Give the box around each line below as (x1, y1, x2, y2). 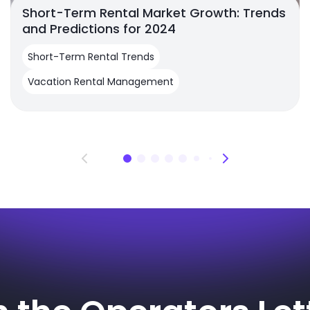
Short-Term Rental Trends (27, 50, 154, 64)
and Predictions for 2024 (21, 20, 176, 38)
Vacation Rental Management (27, 75, 174, 89)
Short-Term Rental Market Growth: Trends (21, 4, 286, 22)
